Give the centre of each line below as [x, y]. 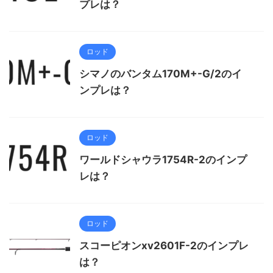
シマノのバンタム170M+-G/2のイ [161, 73]
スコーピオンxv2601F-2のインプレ [164, 245]
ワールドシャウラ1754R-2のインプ [163, 159]
